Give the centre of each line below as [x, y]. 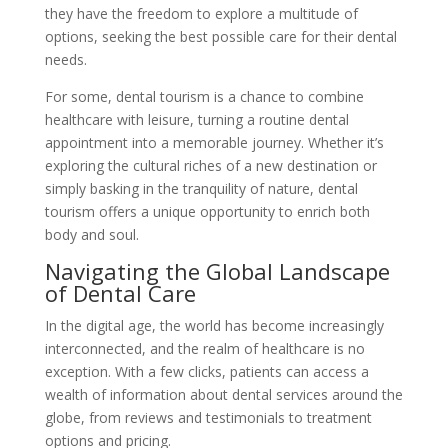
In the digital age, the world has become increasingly [214, 325]
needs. [65, 59]
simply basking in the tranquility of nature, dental [201, 188]
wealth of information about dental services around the [223, 394]
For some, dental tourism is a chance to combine [204, 96]
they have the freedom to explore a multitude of [201, 13]
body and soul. [91, 234]
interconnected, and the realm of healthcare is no [204, 348]
